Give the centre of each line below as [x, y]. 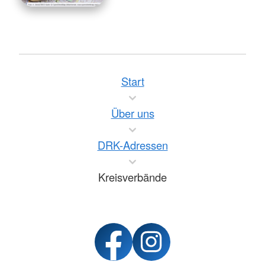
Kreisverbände [132, 177]
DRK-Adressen [132, 145]
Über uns [132, 113]
